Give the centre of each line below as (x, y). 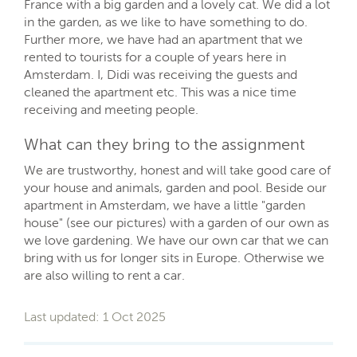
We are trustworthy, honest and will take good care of (177, 170)
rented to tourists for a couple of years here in (155, 57)
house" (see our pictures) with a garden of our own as (177, 222)
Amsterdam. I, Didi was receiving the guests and (161, 74)
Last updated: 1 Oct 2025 (95, 316)
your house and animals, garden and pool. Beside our (175, 187)
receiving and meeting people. (111, 109)
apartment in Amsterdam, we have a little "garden (165, 205)
